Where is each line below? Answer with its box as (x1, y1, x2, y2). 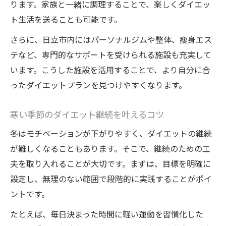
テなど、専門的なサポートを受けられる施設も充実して (10, 48, 211, 61)
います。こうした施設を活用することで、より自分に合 (10, 64, 210, 76)
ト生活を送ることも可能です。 (10, 13, 122, 26)
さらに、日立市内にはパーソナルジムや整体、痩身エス (10, 33, 212, 46)
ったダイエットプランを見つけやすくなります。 (10, 79, 187, 91)
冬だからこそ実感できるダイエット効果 (46, 49, 191, 62)
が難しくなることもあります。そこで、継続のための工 (10, 142, 210, 155)
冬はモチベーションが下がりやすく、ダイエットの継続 (10, 127, 212, 140)
